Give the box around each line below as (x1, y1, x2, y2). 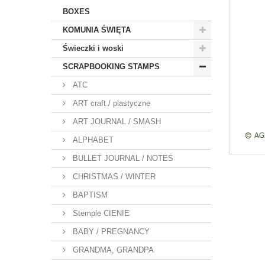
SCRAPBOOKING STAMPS (63, 62, 160, 71)
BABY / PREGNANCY (70, 227, 150, 236)
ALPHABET (70, 135, 114, 144)
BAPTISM (70, 190, 108, 199)
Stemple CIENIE (70, 209, 130, 218)
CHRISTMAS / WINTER (70, 172, 156, 181)
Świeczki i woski (63, 44, 124, 53)
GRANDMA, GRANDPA (70, 245, 154, 254)
